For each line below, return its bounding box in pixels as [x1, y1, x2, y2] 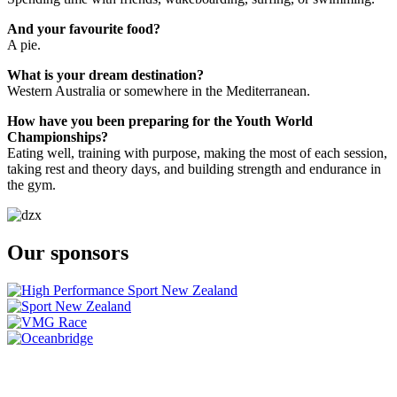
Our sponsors [7, 241, 128, 265]
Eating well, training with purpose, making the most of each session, [7, 145, 387, 161]
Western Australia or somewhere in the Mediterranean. [7, 83, 310, 99]
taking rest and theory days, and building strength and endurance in [7, 161, 381, 177]
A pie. [7, 37, 41, 53]
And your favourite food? [7, 21, 160, 37]
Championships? [7, 129, 108, 145]
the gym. [7, 177, 56, 193]
